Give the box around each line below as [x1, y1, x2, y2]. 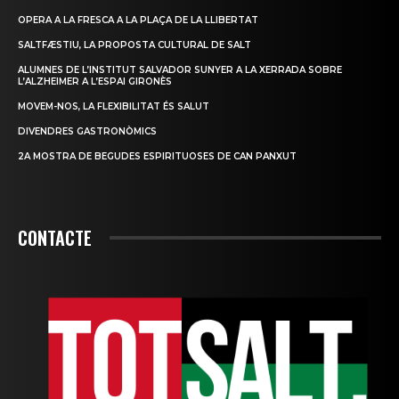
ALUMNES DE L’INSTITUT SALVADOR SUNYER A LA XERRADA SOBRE [18, 64, 342, 77]
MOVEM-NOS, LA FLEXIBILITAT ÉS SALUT [18, 101, 209, 113]
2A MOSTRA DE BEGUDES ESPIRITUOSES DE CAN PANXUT [18, 151, 297, 163]
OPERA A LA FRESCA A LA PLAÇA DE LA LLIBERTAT [18, 14, 258, 27]
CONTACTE [18, 224, 92, 252]
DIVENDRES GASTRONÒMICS [18, 126, 157, 138]
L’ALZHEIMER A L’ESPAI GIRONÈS [18, 76, 172, 88]
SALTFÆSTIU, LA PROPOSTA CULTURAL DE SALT [18, 39, 251, 52]
